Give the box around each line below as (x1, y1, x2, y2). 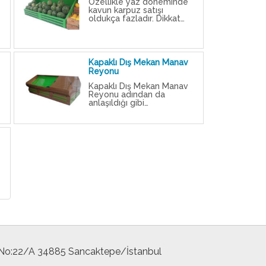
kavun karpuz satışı (88, 5, 164, 15)
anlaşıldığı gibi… (88, 98, 149, 108)
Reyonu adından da (88, 90, 166, 100)
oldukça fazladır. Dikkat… (88, 14, 185, 24)
